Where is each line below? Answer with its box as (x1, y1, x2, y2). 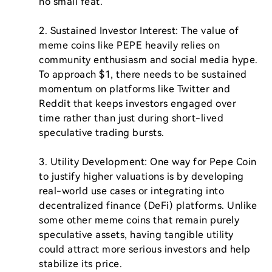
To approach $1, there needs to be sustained (39, 69, 247, 80)
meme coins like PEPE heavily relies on (39, 39, 220, 51)
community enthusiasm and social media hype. (39, 54, 258, 66)
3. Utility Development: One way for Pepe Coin (39, 156, 257, 168)
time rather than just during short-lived (39, 112, 223, 124)
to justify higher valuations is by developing (39, 171, 244, 182)
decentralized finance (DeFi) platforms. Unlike (39, 200, 257, 211)
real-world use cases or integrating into (39, 185, 224, 197)
